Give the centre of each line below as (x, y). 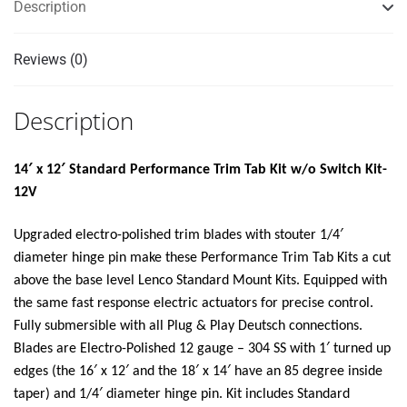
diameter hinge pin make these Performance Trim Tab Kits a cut (202, 258)
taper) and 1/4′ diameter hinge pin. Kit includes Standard (182, 395)
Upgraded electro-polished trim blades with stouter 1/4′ (179, 236)
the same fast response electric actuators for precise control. (194, 304)
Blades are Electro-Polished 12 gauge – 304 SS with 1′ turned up (202, 349)
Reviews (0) (51, 60)
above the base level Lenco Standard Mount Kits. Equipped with (200, 281)
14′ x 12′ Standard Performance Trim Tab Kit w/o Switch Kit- (200, 169)
